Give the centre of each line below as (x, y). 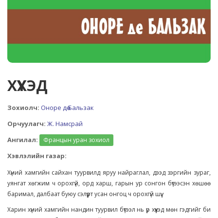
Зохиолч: (23, 107)
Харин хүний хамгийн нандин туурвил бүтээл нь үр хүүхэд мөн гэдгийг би (109, 209)
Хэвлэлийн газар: (37, 155)
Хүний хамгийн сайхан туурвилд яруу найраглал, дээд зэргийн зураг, (109, 172)
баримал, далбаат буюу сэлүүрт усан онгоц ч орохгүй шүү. (85, 194)
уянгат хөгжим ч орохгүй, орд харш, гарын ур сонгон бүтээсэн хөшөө (109, 183)
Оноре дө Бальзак (67, 107)
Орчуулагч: (27, 123)
